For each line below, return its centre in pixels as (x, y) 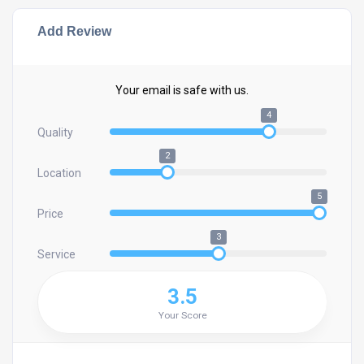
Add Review (74, 31)
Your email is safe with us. (182, 90)
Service (56, 254)
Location (59, 173)
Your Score (182, 315)
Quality (55, 132)
